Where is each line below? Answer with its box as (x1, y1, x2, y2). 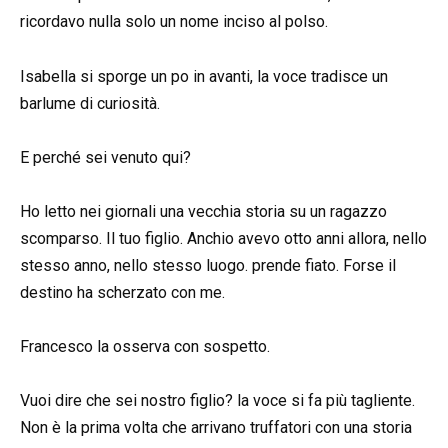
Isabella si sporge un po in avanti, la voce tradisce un (20, 66, 388, 86)
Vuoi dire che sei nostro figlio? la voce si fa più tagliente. (20, 391, 415, 411)
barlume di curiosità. (20, 93, 160, 113)
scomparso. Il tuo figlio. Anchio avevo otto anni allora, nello (20, 229, 427, 249)
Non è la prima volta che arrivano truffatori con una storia (20, 418, 412, 438)
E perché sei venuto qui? (20, 147, 191, 167)
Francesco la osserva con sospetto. (20, 337, 270, 357)
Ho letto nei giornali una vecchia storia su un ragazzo (20, 202, 387, 222)
